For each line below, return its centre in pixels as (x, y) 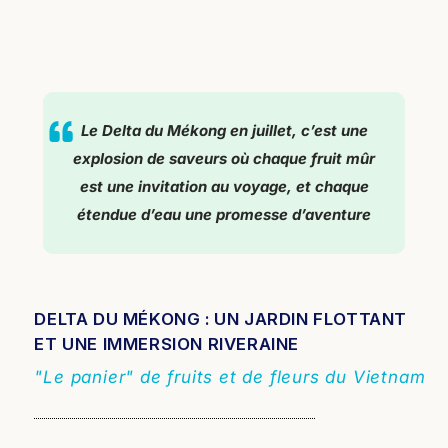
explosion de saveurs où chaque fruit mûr (224, 158)
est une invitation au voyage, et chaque (224, 186)
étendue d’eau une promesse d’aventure (224, 214)
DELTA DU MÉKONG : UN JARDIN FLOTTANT (221, 319)
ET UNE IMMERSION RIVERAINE (167, 344)
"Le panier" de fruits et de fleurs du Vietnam (230, 377)
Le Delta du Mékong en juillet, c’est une (224, 130)
